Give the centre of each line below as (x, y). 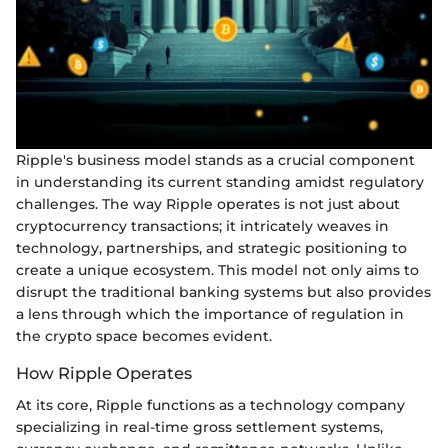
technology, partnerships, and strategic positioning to (211, 247)
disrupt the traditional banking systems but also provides (223, 291)
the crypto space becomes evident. (144, 335)
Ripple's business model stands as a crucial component (215, 159)
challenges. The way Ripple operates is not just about (208, 203)
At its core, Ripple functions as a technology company (210, 404)
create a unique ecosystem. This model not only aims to (217, 269)
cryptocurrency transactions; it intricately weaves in (202, 225)
